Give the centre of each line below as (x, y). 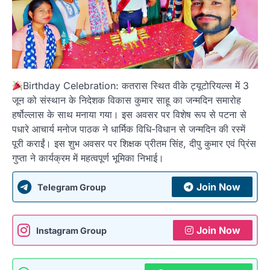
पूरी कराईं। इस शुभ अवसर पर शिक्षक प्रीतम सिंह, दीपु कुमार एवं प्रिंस (134, 144)
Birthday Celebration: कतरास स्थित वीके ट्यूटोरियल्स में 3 (136, 86)
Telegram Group (72, 187)
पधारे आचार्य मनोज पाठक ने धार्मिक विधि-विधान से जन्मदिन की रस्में (129, 129)
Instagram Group (71, 230)
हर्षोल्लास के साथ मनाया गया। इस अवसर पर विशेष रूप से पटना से (129, 115)
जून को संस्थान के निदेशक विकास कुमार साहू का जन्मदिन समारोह (127, 100)
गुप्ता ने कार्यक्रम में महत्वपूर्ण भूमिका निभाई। (88, 158)
